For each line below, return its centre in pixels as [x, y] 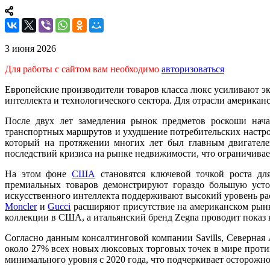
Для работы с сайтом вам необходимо [83, 69]
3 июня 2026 [30, 48]
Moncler [21, 206]
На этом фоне [39, 174]
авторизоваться [193, 69]
